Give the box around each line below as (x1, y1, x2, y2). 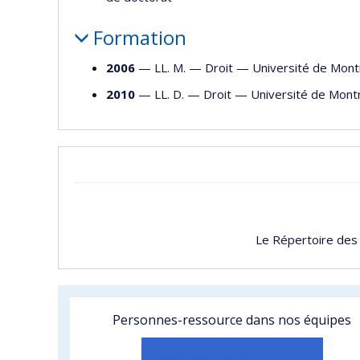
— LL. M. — (135, 59, 205, 76)
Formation (92, 23, 186, 51)
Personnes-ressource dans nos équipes (112, 311, 352, 329)
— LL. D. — (135, 85, 203, 102)
